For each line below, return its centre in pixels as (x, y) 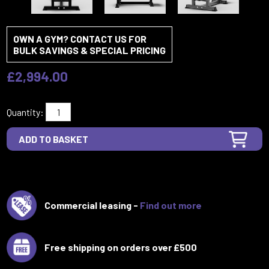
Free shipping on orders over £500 (120, 247)
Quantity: (26, 112)
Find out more (171, 205)
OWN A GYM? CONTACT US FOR (80, 38)
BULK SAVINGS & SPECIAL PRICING (90, 50)
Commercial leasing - (92, 205)
